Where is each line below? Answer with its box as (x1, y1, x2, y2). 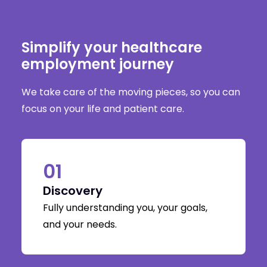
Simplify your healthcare (21, 38, 202, 57)
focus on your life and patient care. (21, 102, 184, 116)
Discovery (43, 182, 103, 199)
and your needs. (43, 218, 117, 231)
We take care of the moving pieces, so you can (21, 85, 240, 99)
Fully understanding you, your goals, (43, 201, 207, 215)
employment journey (21, 54, 174, 74)
